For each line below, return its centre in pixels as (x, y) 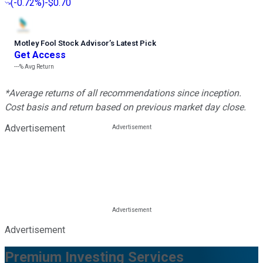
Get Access (40, 55)
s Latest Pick (133, 43)
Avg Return (39, 67)
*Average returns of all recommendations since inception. (123, 93)
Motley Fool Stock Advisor (62, 43)
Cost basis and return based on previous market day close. (125, 107)
